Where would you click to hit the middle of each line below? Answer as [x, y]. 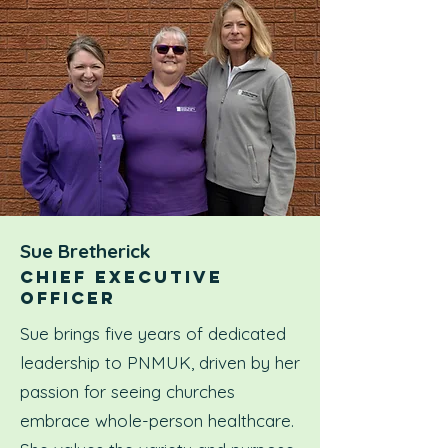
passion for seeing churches [127, 391]
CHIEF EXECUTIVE [121, 277]
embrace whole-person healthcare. [157, 420]
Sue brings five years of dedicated [153, 333]
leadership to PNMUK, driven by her [160, 362]
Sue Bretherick [85, 251]
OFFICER [68, 298]
